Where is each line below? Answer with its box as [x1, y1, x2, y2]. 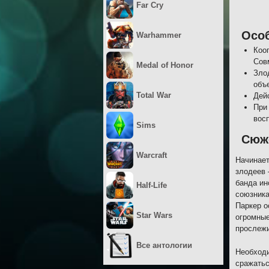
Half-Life [136, 181, 167, 190]
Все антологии [136, 241, 192, 250]
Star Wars [136, 211, 172, 220]
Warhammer [136, 31, 181, 40]
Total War [136, 91, 171, 100]
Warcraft [136, 151, 167, 160]
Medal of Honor [136, 61, 193, 70]
